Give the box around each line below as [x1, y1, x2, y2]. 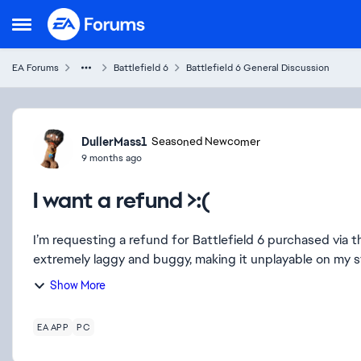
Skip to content [64, 12, 148, 27]
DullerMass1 [81, 134, 147, 149]
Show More [50, 278, 106, 293]
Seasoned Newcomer [151, 135, 260, 149]
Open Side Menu [11, 20, 109, 37]
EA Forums [12, 61, 59, 74]
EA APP [37, 322, 68, 333]
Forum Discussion [10, 106, 212, 139]
